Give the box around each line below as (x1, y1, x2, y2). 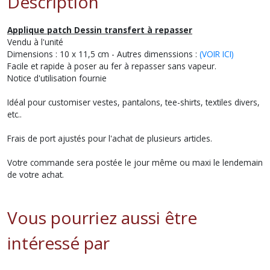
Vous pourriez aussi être (7, 206, 197, 229)
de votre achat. (7, 169, 64, 180)
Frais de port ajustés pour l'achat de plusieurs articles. (7, 133, 212, 144)
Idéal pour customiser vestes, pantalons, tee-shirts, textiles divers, (7, 96, 260, 108)
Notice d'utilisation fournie (7, 72, 109, 84)
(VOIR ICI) (199, 48, 234, 60)
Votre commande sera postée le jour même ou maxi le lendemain (7, 157, 263, 168)
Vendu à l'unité (7, 36, 63, 48)
